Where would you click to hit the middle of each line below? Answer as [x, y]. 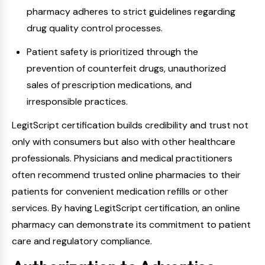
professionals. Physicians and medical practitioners [122, 158]
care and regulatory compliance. [82, 241]
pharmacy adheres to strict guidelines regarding [131, 12]
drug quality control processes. [95, 28]
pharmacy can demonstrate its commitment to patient [131, 224]
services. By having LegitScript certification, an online [126, 208]
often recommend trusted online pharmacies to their [126, 175]
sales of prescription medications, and [109, 85]
